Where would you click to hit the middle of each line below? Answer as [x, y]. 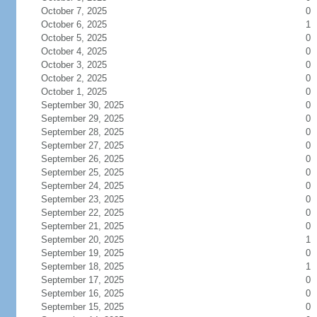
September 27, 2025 [82, 145]
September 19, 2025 [82, 253]
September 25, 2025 [82, 172]
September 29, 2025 [82, 119]
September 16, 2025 [82, 293]
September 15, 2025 [82, 307]
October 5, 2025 [74, 38]
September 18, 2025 [82, 266]
